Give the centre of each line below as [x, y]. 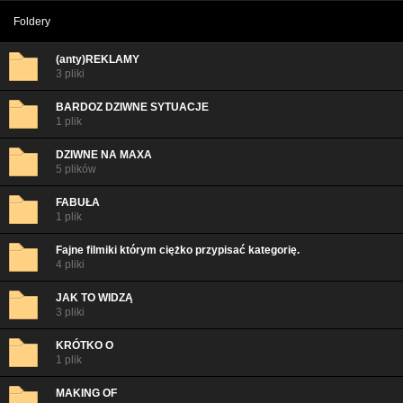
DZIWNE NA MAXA [104, 155]
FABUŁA [78, 202]
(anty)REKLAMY [98, 59]
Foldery [32, 22]
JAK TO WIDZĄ [94, 298]
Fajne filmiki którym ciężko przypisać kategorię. [178, 250]
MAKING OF [86, 393]
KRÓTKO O [85, 345]
